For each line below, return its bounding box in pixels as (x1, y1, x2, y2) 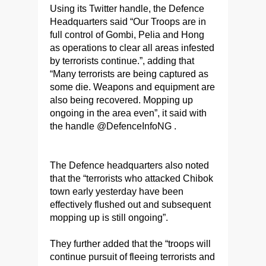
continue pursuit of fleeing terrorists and (50, 252, 215, 262)
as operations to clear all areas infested (50, 43, 214, 53)
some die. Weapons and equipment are (50, 82, 215, 93)
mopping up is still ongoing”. (50, 213, 168, 223)
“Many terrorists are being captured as (50, 69, 208, 80)
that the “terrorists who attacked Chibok (50, 173, 213, 184)
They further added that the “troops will (50, 239, 211, 249)
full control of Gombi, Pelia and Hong (50, 30, 204, 40)
